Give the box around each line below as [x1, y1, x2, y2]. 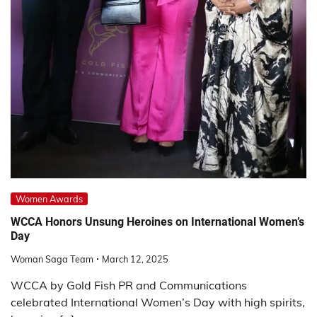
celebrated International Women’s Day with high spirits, [11, 295, 305, 310]
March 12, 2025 [102, 253, 168, 265]
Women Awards [16, 193, 83, 205]
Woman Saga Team [11, 253, 93, 265]
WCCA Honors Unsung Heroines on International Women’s [11, 214, 304, 229]
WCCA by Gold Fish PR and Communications [11, 278, 247, 293]
